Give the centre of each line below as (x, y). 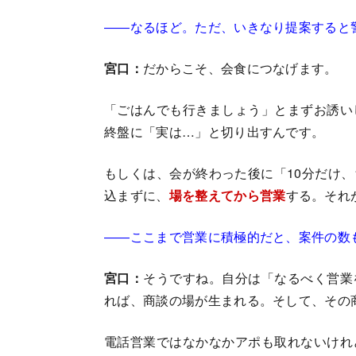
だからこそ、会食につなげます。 (240, 68)
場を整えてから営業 (227, 195)
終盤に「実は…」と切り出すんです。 (215, 132)
